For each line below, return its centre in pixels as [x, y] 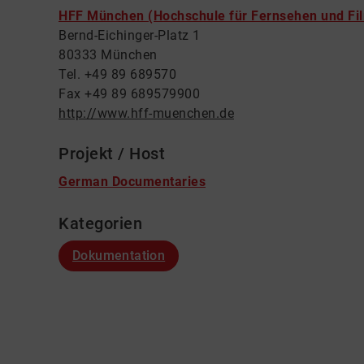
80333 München [108, 55]
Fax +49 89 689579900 [129, 94]
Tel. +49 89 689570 [117, 74]
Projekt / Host [112, 154]
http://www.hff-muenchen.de [146, 113]
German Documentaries [132, 182]
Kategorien [100, 223]
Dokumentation [119, 256]
